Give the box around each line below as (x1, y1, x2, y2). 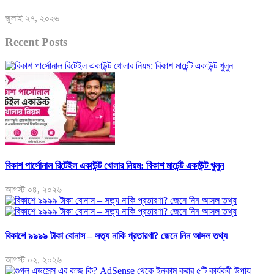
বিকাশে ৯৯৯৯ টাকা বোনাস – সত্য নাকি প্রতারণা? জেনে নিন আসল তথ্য (5, 230, 228, 241)
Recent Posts (5, 35, 67, 49)
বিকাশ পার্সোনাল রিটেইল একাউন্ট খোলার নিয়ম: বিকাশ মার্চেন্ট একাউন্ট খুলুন (5, 160, 224, 171)
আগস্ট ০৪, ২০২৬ (5, 184, 62, 195)
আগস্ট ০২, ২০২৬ (5, 254, 62, 265)
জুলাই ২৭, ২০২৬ (5, 13, 59, 24)
